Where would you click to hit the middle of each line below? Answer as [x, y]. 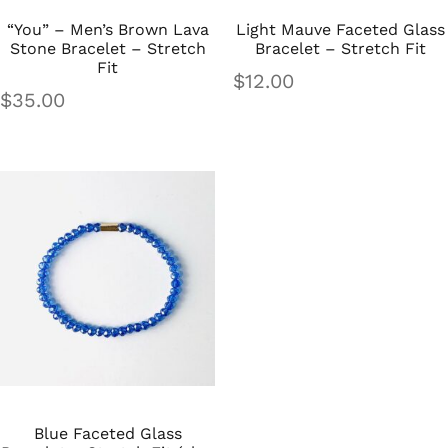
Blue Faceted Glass [107, 434]
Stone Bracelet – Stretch [107, 49]
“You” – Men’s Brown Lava [107, 30]
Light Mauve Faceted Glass [340, 30]
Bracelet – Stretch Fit [340, 49]
